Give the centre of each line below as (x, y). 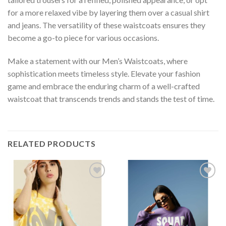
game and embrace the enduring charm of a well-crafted (104, 86)
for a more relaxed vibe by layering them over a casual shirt (108, 13)
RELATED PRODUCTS (52, 143)
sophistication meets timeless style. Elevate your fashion (104, 73)
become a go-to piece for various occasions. (83, 38)
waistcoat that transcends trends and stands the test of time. (111, 99)
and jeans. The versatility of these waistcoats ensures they (106, 25)
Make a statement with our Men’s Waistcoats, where (98, 61)
